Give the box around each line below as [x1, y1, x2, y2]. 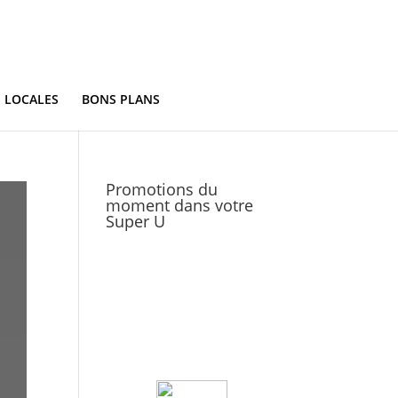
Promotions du [106, 179, 219, 200]
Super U [106, 211, 166, 232]
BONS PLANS [82, 91, 160, 107]
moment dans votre [106, 195, 254, 216]
